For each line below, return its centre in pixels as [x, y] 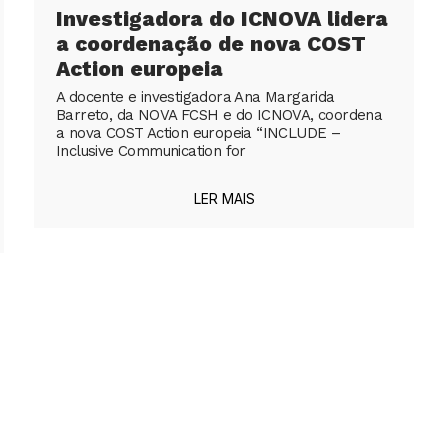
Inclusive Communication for [151, 151]
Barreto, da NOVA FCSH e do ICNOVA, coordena [219, 115]
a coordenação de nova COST [211, 44]
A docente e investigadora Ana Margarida [195, 97]
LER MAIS [224, 199]
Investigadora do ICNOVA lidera [222, 19]
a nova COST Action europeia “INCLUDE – [198, 133]
